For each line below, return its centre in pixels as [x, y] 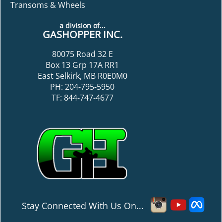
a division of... [82, 26]
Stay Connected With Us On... [85, 206]
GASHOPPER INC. [82, 35]
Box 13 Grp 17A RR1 [82, 65]
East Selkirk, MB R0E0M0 [82, 76]
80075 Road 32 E [82, 54]
